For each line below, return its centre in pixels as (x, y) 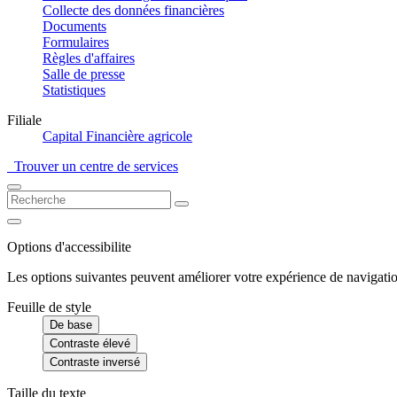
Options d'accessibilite (69, 247)
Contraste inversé (95, 362)
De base (71, 325)
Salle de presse (84, 74)
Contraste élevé (90, 343)
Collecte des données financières (133, 10)
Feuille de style (49, 307)
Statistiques (74, 90)
